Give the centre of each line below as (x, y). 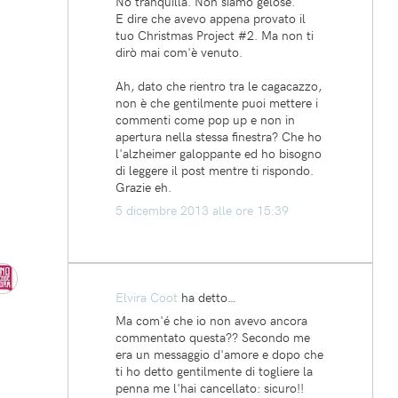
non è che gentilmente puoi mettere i (217, 102)
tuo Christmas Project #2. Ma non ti (215, 35)
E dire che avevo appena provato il (211, 18)
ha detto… (207, 297)
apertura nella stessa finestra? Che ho (219, 136)
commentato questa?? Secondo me (213, 337)
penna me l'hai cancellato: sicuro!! (210, 387)
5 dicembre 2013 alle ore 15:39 (202, 210)
